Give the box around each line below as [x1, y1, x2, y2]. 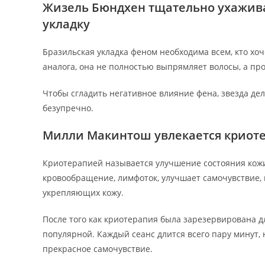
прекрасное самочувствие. [43, 243, 153, 254]
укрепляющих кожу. [43, 187, 124, 198]
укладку [43, 16, 90, 32]
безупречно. [43, 102, 93, 114]
